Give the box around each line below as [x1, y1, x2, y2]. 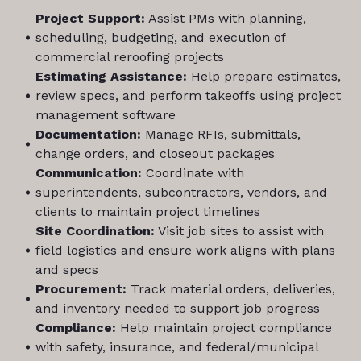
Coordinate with [141, 165, 244, 180]
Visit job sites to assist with [154, 223, 324, 239]
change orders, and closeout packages [35, 146, 275, 161]
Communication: [35, 165, 142, 180]
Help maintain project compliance [115, 320, 332, 335]
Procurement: [35, 281, 127, 297]
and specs [35, 262, 98, 277]
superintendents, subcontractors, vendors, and [35, 185, 327, 200]
